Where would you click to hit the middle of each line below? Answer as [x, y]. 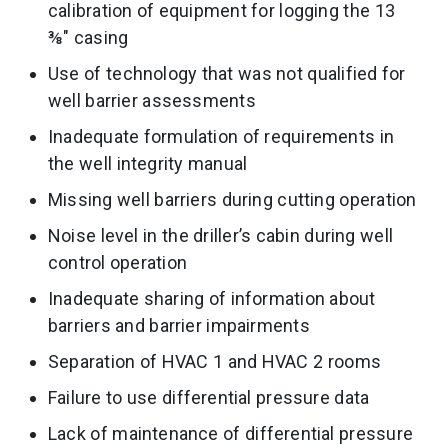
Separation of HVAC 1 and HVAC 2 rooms [215, 361]
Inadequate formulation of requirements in [221, 136]
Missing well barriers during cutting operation [232, 199]
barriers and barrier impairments [179, 325]
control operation [117, 262]
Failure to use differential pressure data [209, 397]
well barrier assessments [152, 100]
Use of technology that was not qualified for [227, 73]
